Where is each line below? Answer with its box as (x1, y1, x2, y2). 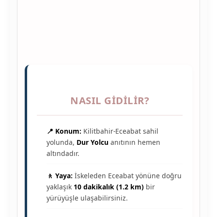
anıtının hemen (108, 138, 160, 147)
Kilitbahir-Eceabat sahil (81, 126, 158, 136)
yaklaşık (46, 182, 74, 192)
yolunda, (46, 138, 77, 147)
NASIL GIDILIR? (70, 93, 149, 108)
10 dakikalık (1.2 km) (74, 182, 144, 192)
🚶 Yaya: (46, 171, 73, 181)
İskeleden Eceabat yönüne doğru (73, 171, 182, 181)
